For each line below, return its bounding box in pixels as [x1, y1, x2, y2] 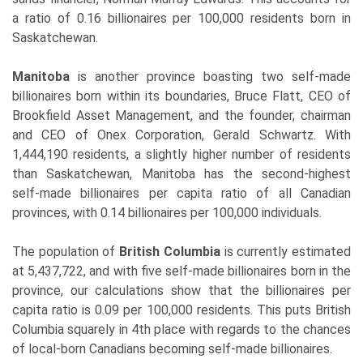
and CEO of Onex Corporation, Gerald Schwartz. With [12, 126, 351, 143]
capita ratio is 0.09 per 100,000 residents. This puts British [12, 301, 351, 318]
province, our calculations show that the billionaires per [12, 282, 351, 298]
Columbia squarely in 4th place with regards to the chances [12, 321, 351, 337]
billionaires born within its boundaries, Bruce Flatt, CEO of [12, 88, 351, 104]
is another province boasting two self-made [70, 68, 351, 84]
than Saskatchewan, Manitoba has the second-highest [12, 165, 351, 181]
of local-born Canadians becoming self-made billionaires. [12, 340, 332, 357]
